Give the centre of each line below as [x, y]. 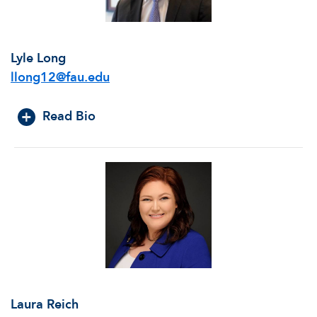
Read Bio [69, 116]
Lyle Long [38, 58]
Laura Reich [45, 304]
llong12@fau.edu [60, 77]
